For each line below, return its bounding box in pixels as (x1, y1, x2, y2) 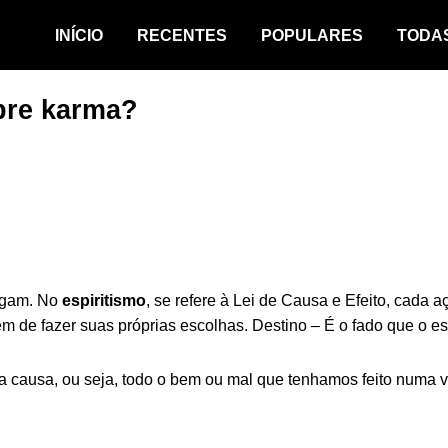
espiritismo (62, 292, 146, 309)
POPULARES (260, 26, 363, 44)
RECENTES (136, 26, 227, 44)
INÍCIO (54, 26, 103, 44)
